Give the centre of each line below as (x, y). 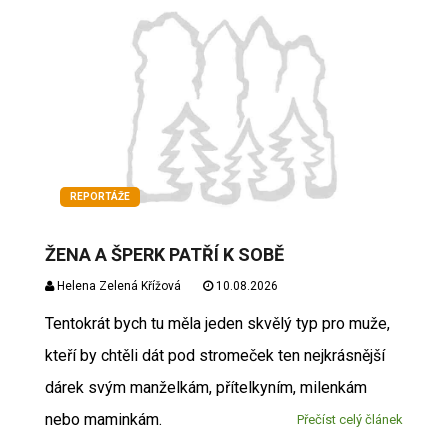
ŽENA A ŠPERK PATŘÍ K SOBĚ (164, 254)
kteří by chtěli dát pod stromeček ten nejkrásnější (214, 355)
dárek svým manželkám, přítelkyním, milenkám (205, 387)
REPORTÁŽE (99, 196)
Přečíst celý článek (350, 419)
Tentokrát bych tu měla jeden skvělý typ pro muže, (217, 323)
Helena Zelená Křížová (117, 285)
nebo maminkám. (103, 419)
